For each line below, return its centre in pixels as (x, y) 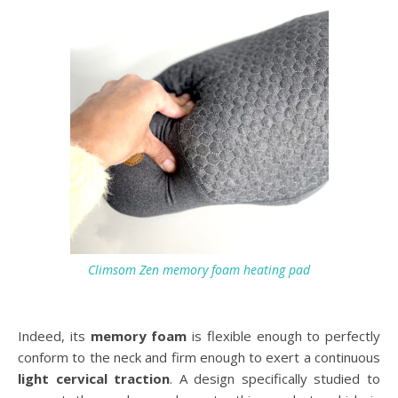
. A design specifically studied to (275, 378)
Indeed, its (54, 335)
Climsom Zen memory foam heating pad (199, 269)
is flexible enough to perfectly (283, 335)
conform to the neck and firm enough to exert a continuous (199, 357)
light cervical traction (94, 378)
